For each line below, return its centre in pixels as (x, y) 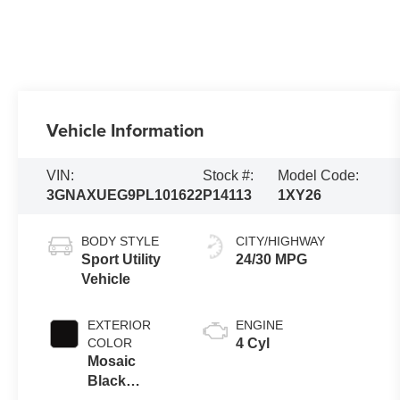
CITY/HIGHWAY (281, 242)
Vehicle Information (126, 129)
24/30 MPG (272, 260)
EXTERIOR (120, 325)
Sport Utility (121, 260)
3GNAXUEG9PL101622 (125, 196)
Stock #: (229, 176)
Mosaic (112, 362)
